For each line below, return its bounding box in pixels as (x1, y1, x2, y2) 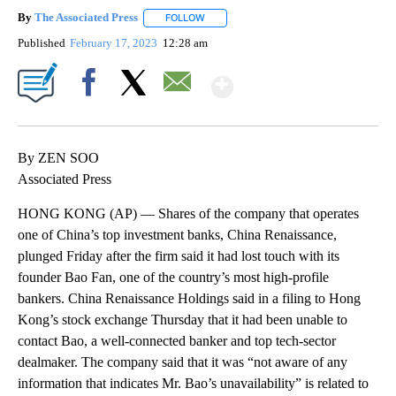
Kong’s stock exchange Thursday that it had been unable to (18, 311, 347, 327)
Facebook (68, 105, 117, 119)
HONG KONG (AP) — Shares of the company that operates (18, 205, 359, 221)
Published (18, 35, 65, 49)
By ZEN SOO (18, 149, 99, 165)
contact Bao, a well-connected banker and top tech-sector (18, 332, 336, 348)
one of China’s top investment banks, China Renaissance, (18, 226, 337, 242)
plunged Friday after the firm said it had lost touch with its (18, 247, 339, 263)
